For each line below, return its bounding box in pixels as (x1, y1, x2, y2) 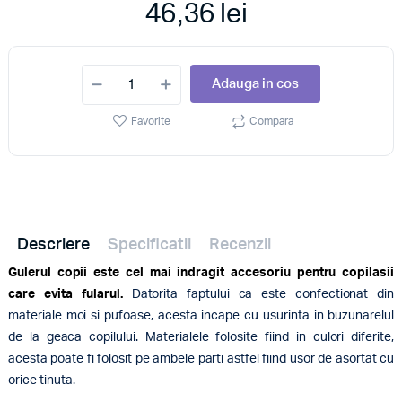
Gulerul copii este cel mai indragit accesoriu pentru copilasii (7, 266, 395, 279)
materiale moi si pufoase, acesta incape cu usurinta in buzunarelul (7, 309, 395, 322)
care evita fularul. (7, 287, 132, 301)
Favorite (130, 115, 170, 127)
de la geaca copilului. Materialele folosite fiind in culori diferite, (7, 330, 395, 344)
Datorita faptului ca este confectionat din (131, 287, 395, 301)
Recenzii (208, 236, 271, 253)
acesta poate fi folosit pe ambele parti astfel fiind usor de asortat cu (7, 352, 395, 365)
